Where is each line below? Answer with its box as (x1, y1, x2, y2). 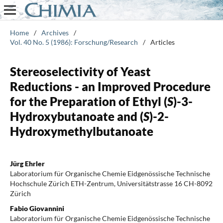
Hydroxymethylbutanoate (9, 123, 153, 138)
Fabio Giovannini (9, 204, 64, 213)
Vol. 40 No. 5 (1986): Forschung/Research (9, 37, 138, 46)
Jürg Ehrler (9, 159, 45, 168)
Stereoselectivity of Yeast (9, 64, 151, 79)
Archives (41, 28, 69, 37)
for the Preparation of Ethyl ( (9, 94, 167, 109)
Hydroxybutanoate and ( (9, 109, 143, 123)
